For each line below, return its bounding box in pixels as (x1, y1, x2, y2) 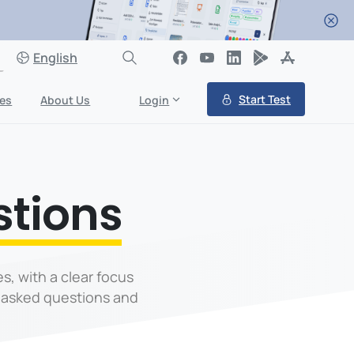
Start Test (239, 92, 292, 107)
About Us (40, 92, 91, 107)
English (33, 49, 77, 66)
